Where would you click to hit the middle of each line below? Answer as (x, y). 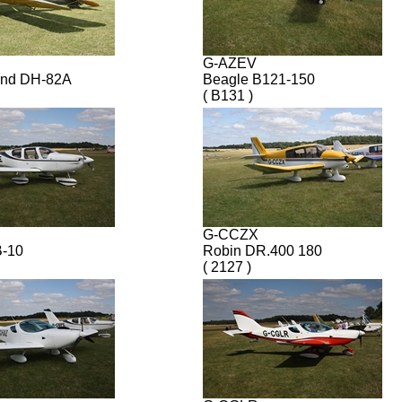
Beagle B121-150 (259, 79)
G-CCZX (231, 234)
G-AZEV (230, 63)
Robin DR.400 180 (262, 250)
